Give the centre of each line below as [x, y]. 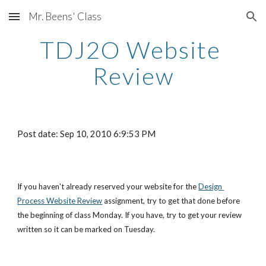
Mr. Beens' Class [65, 16]
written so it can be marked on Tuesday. [86, 229]
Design [210, 186]
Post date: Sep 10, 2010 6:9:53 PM [87, 134]
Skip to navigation [219, 22]
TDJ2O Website [130, 50]
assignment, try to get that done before [171, 201]
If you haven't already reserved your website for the [107, 186]
